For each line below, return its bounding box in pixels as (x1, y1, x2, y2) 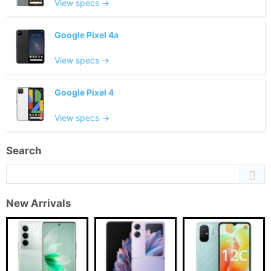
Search (6, 145, 42, 157)
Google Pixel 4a (54, 30, 119, 41)
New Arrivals (6, 197, 71, 210)
